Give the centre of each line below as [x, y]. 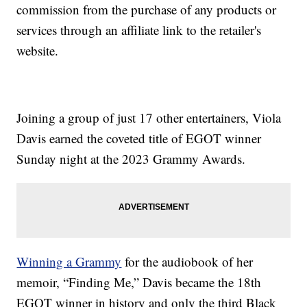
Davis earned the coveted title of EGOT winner [139, 138]
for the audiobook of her [187, 262]
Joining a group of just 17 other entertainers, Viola [149, 118]
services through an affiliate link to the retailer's [139, 30]
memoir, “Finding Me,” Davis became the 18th [139, 282]
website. [38, 51]
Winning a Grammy [69, 262]
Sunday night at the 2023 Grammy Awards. [131, 159]
